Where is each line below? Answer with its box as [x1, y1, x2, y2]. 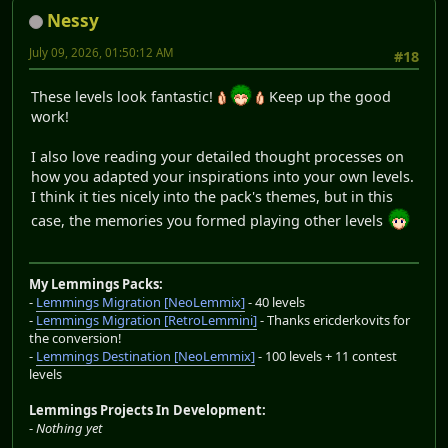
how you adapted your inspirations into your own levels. [31, 167, 414, 187]
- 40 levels [245, 292, 305, 311]
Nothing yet [36, 418, 102, 437]
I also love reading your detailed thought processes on [31, 147, 404, 167]
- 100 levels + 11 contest [255, 346, 397, 365]
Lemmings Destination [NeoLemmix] [36, 346, 255, 365]
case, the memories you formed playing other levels [31, 211, 387, 231]
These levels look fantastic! [31, 87, 217, 107]
